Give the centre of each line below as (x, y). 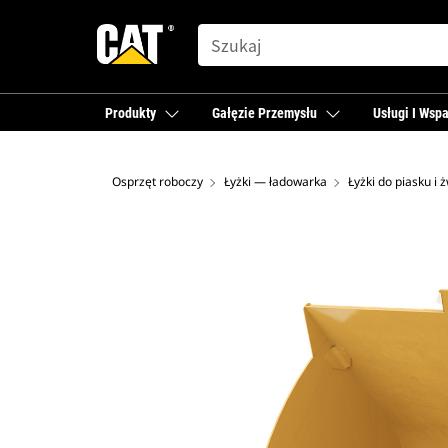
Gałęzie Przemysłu (264, 113)
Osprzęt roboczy (157, 181)
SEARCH (224, 33)
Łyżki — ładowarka (275, 181)
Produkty (130, 113)
